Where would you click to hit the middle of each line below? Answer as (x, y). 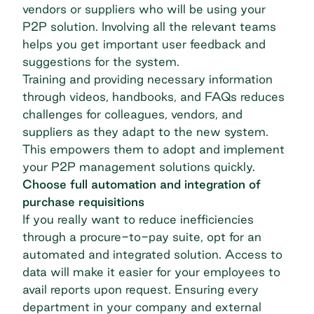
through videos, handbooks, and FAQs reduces (153, 97)
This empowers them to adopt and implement (153, 149)
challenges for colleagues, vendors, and (132, 114)
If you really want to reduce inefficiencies (138, 219)
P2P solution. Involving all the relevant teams (149, 27)
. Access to (251, 254)
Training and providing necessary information (148, 79)
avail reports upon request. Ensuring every (141, 289)
